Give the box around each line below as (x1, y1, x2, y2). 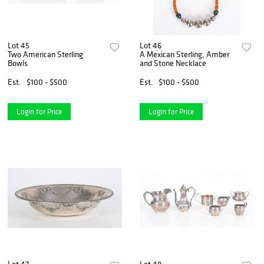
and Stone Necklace (140, 58, 207, 69)
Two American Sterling (8, 49, 83, 60)
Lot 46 (140, 40, 162, 51)
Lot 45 (8, 40, 29, 51)
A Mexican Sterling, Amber (140, 49, 230, 60)
